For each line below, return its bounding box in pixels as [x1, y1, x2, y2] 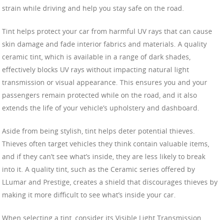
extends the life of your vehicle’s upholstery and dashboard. [2, 103, 199, 113]
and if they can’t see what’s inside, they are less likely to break [2, 152, 205, 162]
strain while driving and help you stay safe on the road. [2, 3, 184, 13]
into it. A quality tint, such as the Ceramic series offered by [2, 165, 195, 174]
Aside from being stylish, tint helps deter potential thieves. [2, 126, 195, 136]
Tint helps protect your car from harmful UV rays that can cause [2, 27, 212, 36]
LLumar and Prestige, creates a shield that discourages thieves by [2, 177, 218, 187]
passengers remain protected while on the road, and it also [2, 90, 197, 100]
